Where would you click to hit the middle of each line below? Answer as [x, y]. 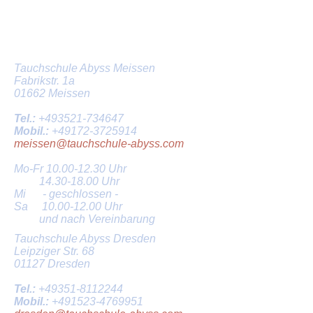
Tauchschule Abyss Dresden [85, 239]
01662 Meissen [52, 94]
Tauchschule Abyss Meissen [85, 68]
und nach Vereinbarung [85, 219]
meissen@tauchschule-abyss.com [99, 144]
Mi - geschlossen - [66, 194]
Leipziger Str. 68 [54, 252]
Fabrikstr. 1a [44, 81]
